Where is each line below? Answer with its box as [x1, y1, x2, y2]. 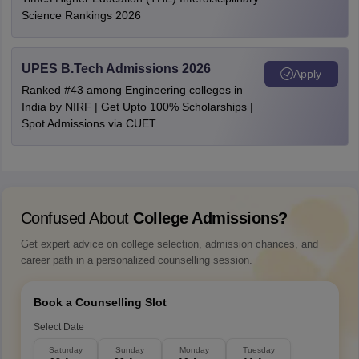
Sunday [115, 345, 144, 354]
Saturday [48, 345, 83, 354]
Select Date [33, 321, 84, 333]
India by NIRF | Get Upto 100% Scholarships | [21, 100, 253, 113]
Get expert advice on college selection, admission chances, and [20, 238, 318, 250]
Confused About [20, 209, 133, 227]
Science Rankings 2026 [21, 9, 141, 22]
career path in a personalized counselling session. [20, 254, 252, 266]
